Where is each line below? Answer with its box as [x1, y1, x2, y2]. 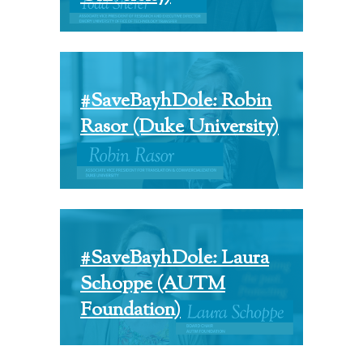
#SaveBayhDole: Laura [80, 244, 269, 272]
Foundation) [80, 296, 181, 324]
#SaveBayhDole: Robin [80, 88, 271, 115]
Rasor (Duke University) [80, 113, 279, 141]
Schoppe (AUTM [80, 270, 225, 298]
